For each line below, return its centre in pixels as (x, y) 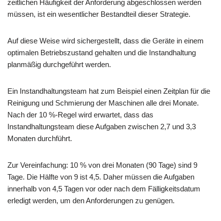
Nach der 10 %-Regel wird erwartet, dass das (80, 115)
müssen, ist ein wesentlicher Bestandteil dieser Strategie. (99, 14)
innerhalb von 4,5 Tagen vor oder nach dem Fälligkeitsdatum (104, 189)
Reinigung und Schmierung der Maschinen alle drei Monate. (103, 103)
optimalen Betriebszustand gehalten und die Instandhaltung (102, 53)
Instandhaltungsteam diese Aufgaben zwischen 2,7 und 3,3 (102, 127)
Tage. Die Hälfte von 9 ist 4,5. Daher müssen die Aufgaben (101, 177)
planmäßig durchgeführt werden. (59, 64)
